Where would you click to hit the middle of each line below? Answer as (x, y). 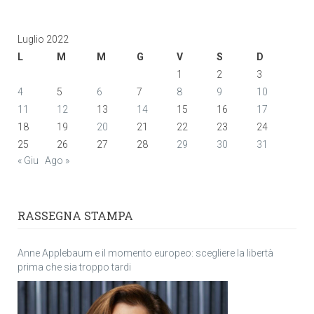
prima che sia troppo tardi (74, 267)
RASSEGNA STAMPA (75, 216)
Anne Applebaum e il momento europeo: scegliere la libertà (145, 253)
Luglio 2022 (43, 40)
